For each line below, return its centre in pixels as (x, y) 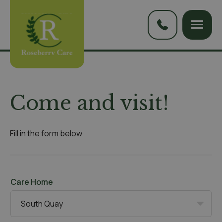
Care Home (32, 182)
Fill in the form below (46, 133)
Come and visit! (89, 103)
